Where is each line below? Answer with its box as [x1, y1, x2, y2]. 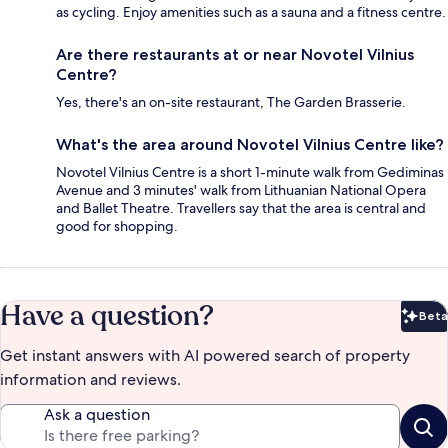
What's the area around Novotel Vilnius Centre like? [56, 134, 444, 154]
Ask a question [44, 403, 150, 425]
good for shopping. [56, 216, 178, 235]
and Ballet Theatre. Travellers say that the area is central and [56, 198, 426, 217]
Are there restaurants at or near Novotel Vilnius [56, 44, 414, 64]
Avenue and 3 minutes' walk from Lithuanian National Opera [56, 180, 426, 199]
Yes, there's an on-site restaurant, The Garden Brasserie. [56, 92, 406, 111]
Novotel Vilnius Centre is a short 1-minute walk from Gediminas [56, 162, 444, 181]
